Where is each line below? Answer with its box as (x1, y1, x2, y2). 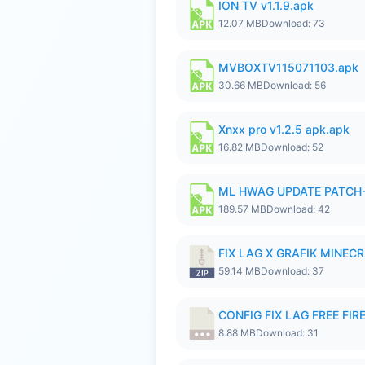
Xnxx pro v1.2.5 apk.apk (218, 122, 350, 136)
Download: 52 (261, 141, 323, 153)
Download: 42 (266, 203, 330, 215)
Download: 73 (262, 17, 325, 29)
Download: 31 (256, 327, 319, 339)
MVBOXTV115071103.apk (218, 60, 358, 74)
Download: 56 (263, 79, 326, 91)
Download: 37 (261, 265, 324, 277)
